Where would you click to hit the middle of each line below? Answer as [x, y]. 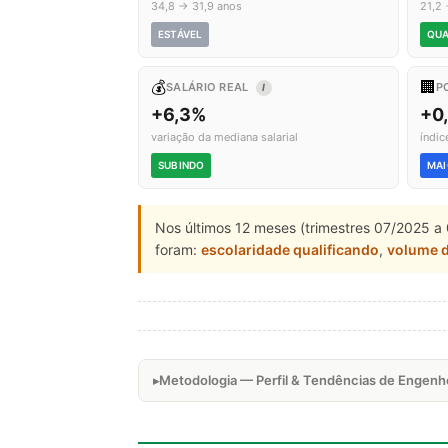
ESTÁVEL [180, 33]
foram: [178, 249]
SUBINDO [181, 164]
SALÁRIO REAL [209, 86]
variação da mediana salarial [224, 136]
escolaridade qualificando [290, 249]
